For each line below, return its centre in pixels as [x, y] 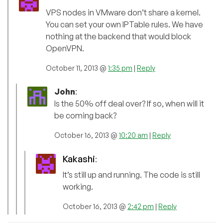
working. [78, 186]
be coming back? [85, 115]
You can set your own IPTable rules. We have [124, 24]
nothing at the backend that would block [118, 36]
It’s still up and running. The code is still [131, 174]
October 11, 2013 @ [77, 68]
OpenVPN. [65, 48]
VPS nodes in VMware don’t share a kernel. [123, 12]
